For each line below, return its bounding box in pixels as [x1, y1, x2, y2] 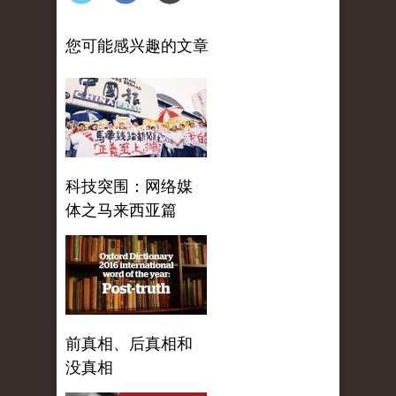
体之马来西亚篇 [65, 202, 177, 220]
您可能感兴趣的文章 [65, 37, 209, 56]
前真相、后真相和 [65, 335, 193, 354]
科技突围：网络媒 [65, 178, 193, 196]
